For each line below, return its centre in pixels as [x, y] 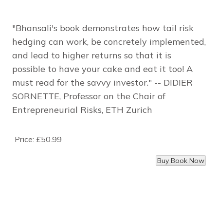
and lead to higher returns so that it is [92, 55]
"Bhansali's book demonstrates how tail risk [103, 28]
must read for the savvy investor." [82, 82]
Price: [25, 139]
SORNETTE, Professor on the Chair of [89, 96]
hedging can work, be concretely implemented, [109, 41]
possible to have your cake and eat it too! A [102, 69]
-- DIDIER [172, 82]
